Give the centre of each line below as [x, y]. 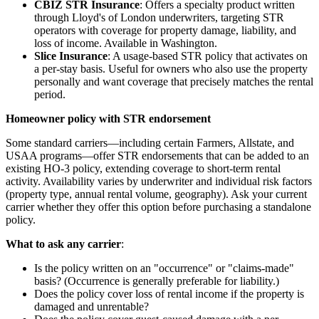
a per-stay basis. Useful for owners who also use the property [171, 68]
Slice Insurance [71, 56]
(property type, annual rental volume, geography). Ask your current [156, 194]
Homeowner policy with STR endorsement [108, 118]
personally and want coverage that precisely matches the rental [174, 81]
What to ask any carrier [63, 244]
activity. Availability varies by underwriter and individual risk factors [159, 181]
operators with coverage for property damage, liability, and [165, 30]
